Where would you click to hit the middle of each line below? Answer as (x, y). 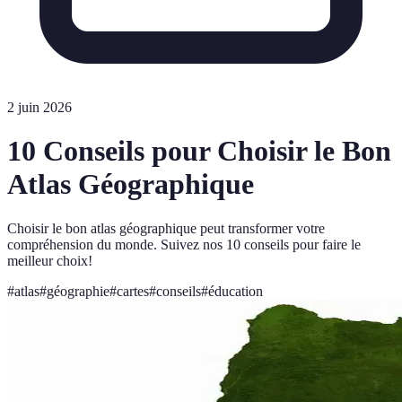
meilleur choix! (50, 260)
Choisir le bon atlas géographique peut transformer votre (166, 228)
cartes (133, 291)
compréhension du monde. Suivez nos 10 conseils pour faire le (184, 244)
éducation (236, 291)
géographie (78, 291)
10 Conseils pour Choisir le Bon (199, 151)
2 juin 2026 (39, 107)
